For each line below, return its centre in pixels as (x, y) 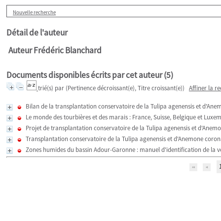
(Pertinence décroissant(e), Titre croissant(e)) (125, 88)
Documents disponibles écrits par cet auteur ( (86, 75)
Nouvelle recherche (34, 12)
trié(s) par (52, 88)
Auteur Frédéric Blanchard (55, 50)
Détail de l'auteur (37, 33)
